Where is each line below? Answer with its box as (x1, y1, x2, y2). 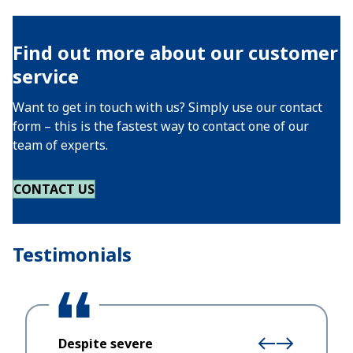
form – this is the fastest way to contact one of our (13, 117, 309, 135)
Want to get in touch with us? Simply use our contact (13, 98, 322, 116)
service (13, 63, 79, 89)
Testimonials (13, 241, 132, 267)
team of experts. (13, 136, 108, 154)
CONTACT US (13, 180, 95, 198)
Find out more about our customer (13, 39, 338, 65)
